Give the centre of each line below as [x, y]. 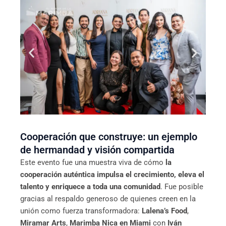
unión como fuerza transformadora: [81, 211]
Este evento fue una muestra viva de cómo [93, 162]
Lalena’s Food [164, 211]
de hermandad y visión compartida [97, 150]
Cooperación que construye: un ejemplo [109, 136]
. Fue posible [182, 186]
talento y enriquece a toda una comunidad [90, 186]
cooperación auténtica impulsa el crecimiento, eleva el [112, 174]
